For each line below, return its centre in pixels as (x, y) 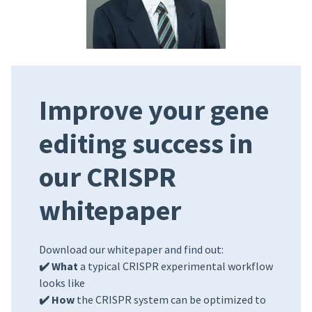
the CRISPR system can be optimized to (170, 299)
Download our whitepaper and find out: (131, 249)
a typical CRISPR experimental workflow (177, 266)
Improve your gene (154, 110)
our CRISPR (108, 177)
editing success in (146, 143)
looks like (62, 283)
